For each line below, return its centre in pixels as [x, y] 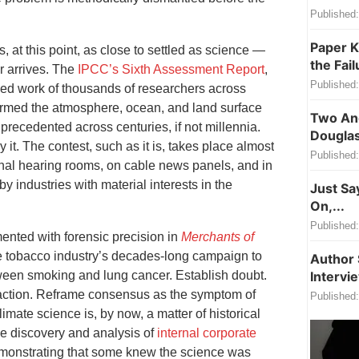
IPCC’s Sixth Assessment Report [171, 69]
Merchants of [218, 236]
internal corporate [207, 333]
